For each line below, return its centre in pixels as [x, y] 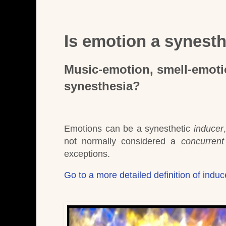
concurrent [202, 142]
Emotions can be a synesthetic [129, 129]
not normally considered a [123, 142]
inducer [209, 129]
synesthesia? [102, 86]
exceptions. [87, 154]
